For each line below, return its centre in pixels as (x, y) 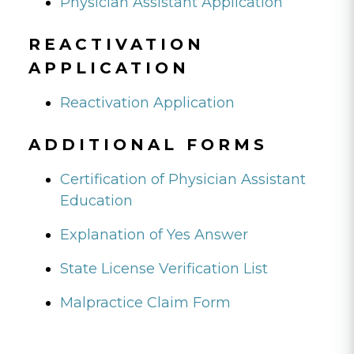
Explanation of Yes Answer (154, 234)
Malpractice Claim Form (145, 302)
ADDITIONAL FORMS (148, 144)
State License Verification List (164, 268)
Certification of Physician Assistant (183, 179)
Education (96, 200)
